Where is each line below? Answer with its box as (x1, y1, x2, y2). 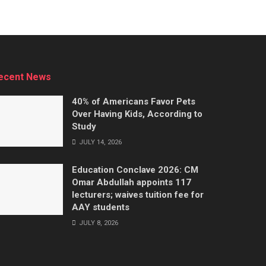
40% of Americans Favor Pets (72, 96, 195, 107)
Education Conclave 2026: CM (72, 164, 198, 175)
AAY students (72, 202, 129, 213)
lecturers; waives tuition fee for (72, 189, 204, 200)
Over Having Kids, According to (72, 109, 202, 119)
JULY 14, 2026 (77, 138, 122, 146)
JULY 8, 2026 (77, 219, 118, 227)
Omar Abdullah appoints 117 (72, 177, 191, 188)
